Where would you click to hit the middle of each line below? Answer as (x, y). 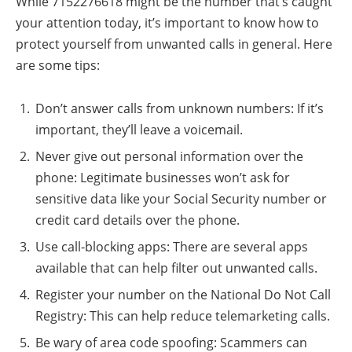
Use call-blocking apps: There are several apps (172, 247)
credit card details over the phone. (137, 220)
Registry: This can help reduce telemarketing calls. (183, 316)
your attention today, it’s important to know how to (167, 22)
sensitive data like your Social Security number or (181, 199)
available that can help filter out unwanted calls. (176, 268)
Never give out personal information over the (169, 157)
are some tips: (58, 65)
